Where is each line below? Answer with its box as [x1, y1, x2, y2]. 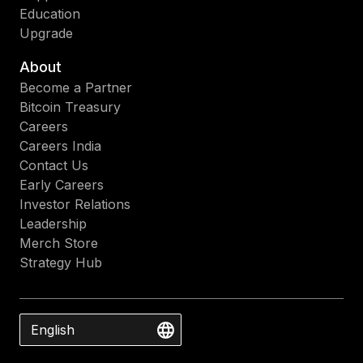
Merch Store [19, 235, 98, 251]
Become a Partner [19, 79, 132, 96]
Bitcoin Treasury [19, 99, 121, 115]
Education [19, 6, 80, 22]
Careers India [19, 138, 101, 154]
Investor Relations [19, 196, 130, 212]
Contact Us [19, 157, 88, 173]
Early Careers [19, 177, 104, 193]
